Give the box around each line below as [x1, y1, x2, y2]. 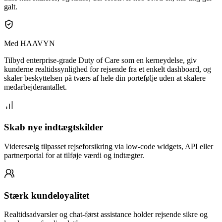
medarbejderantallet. [4, 83, 67, 92]
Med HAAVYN [4, 39, 55, 48]
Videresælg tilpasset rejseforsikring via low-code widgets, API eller [4, 142, 213, 151]
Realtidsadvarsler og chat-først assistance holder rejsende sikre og [4, 210, 208, 219]
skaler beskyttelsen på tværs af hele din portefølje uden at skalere [4, 74, 206, 83]
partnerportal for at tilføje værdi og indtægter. [4, 151, 144, 160]
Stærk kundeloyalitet [4, 190, 89, 201]
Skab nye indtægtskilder [4, 122, 103, 133]
